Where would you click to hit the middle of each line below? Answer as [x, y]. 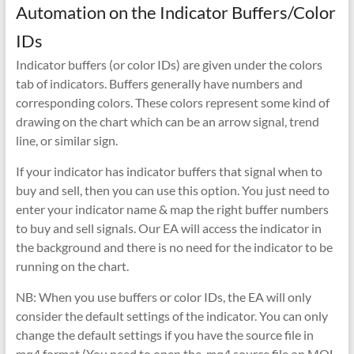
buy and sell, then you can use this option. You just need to [172, 190]
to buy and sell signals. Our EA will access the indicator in [168, 228]
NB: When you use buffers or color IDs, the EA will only [163, 296]
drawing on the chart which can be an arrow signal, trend [167, 121]
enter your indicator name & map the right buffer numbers [172, 209]
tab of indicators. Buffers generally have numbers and [159, 83]
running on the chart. [72, 265]
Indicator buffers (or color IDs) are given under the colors [169, 64]
